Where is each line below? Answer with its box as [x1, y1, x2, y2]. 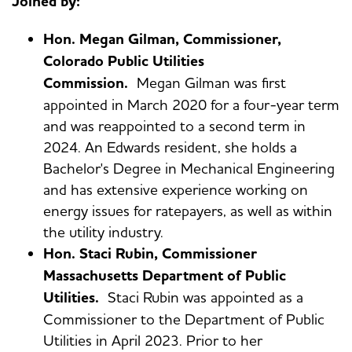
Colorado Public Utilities [43, 51, 204, 72]
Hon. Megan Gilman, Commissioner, [43, 29, 281, 50]
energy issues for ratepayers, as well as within [43, 201, 332, 221]
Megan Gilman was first [137, 73, 286, 93]
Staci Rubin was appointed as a [108, 288, 303, 307]
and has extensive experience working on [43, 180, 308, 200]
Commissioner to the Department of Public [43, 310, 324, 329]
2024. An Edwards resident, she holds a [43, 137, 297, 157]
